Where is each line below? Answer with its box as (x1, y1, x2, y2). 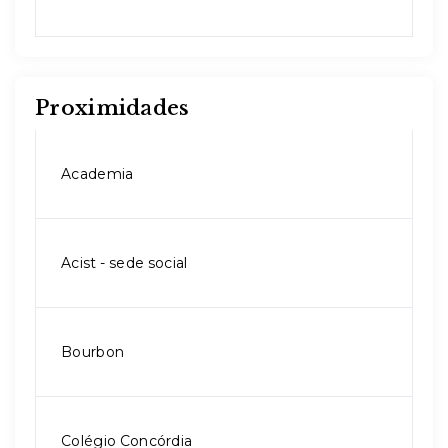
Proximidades (35, 96, 190, 120)
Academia (61, 165, 134, 183)
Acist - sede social (61, 254, 188, 272)
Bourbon (61, 343, 125, 361)
